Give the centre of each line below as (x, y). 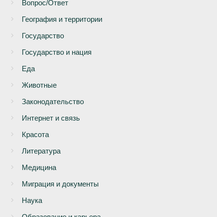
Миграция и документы (60, 184)
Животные (39, 85)
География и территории (62, 19)
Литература (41, 151)
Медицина (39, 168)
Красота (35, 135)
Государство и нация (57, 52)
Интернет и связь (51, 118)
